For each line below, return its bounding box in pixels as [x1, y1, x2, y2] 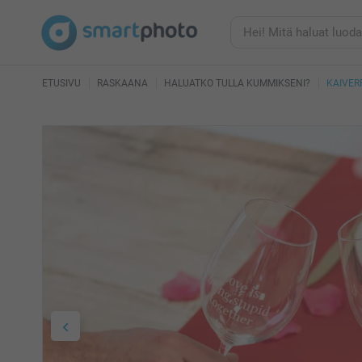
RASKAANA [97, 78, 148, 89]
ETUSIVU [42, 78, 81, 89]
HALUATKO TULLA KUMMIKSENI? [164, 78, 310, 89]
